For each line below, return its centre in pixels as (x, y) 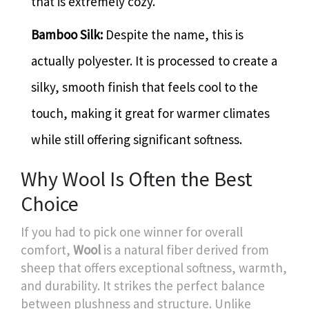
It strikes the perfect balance (182, 286)
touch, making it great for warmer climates (150, 113)
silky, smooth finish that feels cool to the (144, 87)
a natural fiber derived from (192, 250)
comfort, (47, 250)
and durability (59, 286)
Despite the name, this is (173, 35)
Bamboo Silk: (67, 35)
